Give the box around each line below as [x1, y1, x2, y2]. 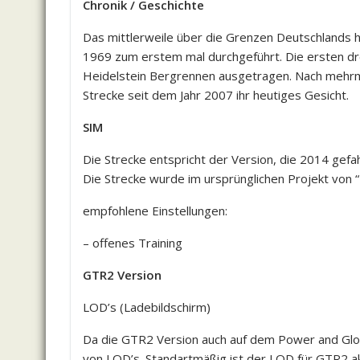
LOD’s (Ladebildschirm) [83, 299, 211, 315]
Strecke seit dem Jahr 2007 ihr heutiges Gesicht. [83, 87, 349, 103]
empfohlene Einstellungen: [83, 202, 227, 219]
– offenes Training [83, 235, 182, 251]
